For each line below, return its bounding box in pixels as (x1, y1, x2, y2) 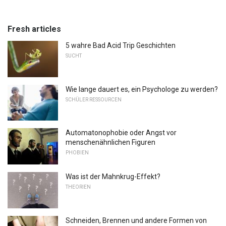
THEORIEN (66, 184, 91, 190)
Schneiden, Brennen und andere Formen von (66, 216, 207, 224)
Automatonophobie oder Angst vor (66, 129, 177, 137)
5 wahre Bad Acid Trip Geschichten (66, 41, 176, 50)
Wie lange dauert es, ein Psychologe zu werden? (66, 85, 218, 93)
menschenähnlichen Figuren (66, 138, 155, 147)
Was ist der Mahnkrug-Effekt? (66, 172, 160, 181)
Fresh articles (8, 24, 61, 34)
